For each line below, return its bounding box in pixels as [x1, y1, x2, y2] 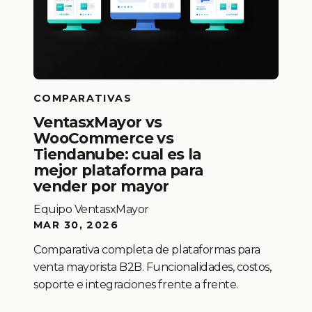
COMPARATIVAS [33, 91, 132, 104]
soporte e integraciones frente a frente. [33, 277, 238, 291]
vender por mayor [33, 176, 169, 195]
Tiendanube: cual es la [33, 144, 201, 163]
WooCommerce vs [33, 128, 173, 147]
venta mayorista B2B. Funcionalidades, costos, [33, 260, 272, 274]
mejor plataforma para [33, 160, 203, 179]
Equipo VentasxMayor [33, 202, 149, 216]
